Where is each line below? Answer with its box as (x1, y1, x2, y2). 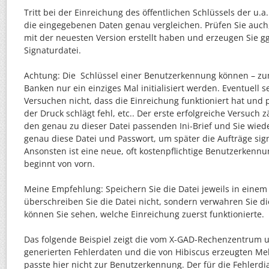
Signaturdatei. (24, 44, 81, 56)
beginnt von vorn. (24, 158, 95, 169)
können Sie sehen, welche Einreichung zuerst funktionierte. (24, 208, 264, 220)
